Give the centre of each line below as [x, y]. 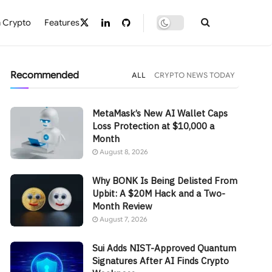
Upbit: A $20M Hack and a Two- [159, 193]
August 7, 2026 [123, 219]
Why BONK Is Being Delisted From [165, 180]
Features [62, 22]
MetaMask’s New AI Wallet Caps [160, 113]
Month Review [123, 206]
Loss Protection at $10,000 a [154, 126]
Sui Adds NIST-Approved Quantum [165, 248]
